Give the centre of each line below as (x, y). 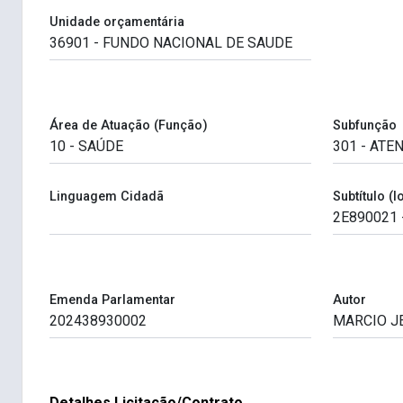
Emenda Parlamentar (112, 300)
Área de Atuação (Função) (129, 126)
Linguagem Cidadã (107, 197)
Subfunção (364, 126)
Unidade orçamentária (117, 22)
